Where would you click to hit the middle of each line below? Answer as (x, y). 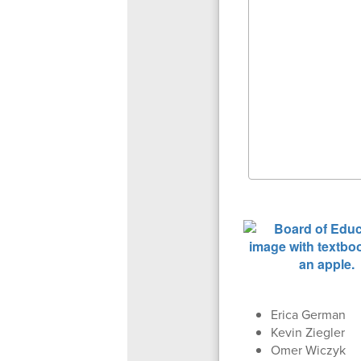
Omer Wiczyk (308, 350)
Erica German (308, 314)
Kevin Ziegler (307, 332)
